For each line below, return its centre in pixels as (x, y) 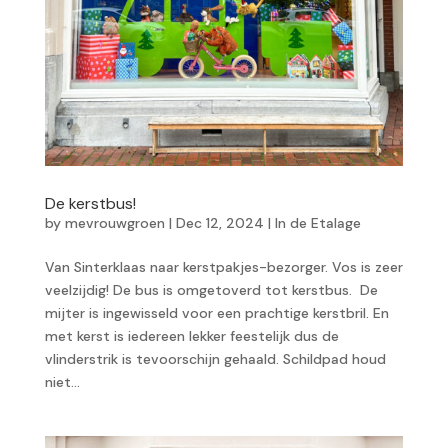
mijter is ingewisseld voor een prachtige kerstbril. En (216, 312)
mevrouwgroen (114, 222)
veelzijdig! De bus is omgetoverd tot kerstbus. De (211, 289)
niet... (62, 381)
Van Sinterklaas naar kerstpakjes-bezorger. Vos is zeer (223, 266)
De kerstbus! (90, 203)
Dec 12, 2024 (219, 222)
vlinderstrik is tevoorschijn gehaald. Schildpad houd (215, 358)
